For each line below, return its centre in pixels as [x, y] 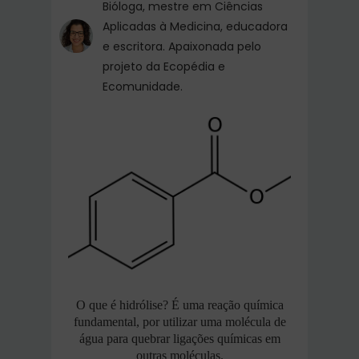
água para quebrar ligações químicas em [179, 339]
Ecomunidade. [143, 87]
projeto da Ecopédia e [164, 67]
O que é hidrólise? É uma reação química [179, 305]
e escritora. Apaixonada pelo [182, 46]
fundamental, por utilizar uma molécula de [179, 322]
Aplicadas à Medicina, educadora [195, 26]
